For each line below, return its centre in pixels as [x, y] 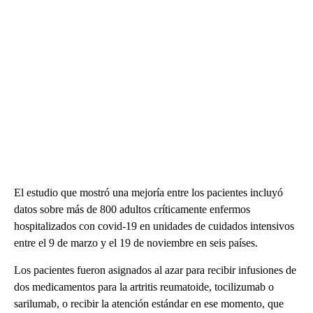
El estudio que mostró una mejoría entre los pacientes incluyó [148, 192]
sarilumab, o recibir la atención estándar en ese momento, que [149, 304]
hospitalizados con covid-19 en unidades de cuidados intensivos [154, 226]
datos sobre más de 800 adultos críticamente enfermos [132, 209]
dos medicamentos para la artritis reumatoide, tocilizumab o [144, 287]
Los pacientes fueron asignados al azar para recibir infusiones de [155, 270]
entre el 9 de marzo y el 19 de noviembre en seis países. [136, 243]
